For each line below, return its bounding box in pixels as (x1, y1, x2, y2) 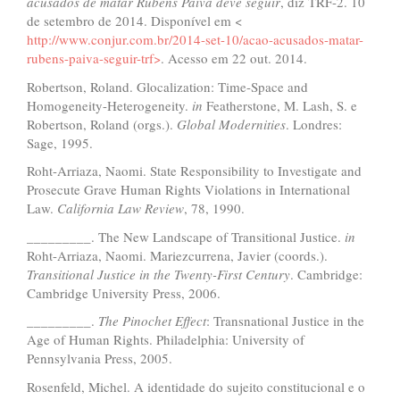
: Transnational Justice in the (206, 312, 364, 329)
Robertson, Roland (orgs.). (27, 114, 177, 133)
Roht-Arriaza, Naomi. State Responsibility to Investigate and (27, 162, 362, 179)
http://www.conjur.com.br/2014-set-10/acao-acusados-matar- (27, 30, 363, 48)
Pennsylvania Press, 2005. (27, 349, 172, 367)
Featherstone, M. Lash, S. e (206, 96, 357, 114)
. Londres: (286, 114, 342, 133)
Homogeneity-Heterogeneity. (27, 96, 192, 114)
